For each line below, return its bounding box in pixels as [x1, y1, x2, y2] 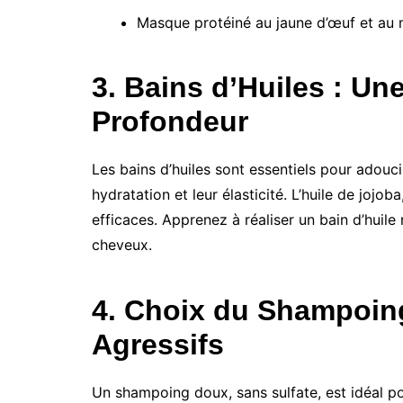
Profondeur [92, 104, 248, 138]
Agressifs [92, 327, 224, 361]
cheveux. [92, 235, 152, 254]
